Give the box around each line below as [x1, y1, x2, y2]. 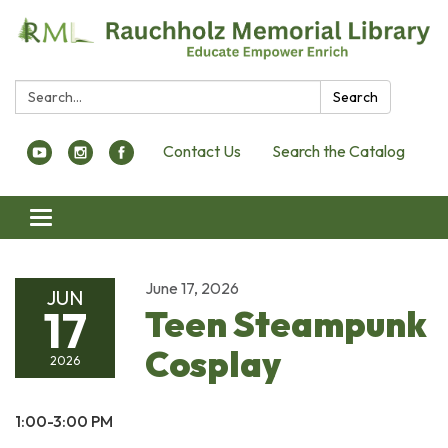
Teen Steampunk [145, 301, 427, 346]
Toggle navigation [40, 209, 162, 230]
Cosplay [145, 341, 281, 386]
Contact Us [163, 140, 241, 161]
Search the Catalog [272, 140, 405, 161]
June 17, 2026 [145, 277, 239, 298]
